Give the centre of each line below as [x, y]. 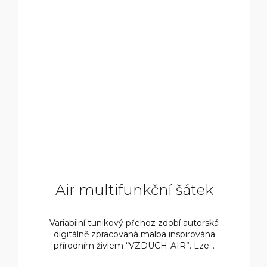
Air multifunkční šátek [134, 190]
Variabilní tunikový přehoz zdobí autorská [134, 223]
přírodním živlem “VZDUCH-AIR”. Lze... [134, 246]
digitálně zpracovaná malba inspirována [134, 235]
